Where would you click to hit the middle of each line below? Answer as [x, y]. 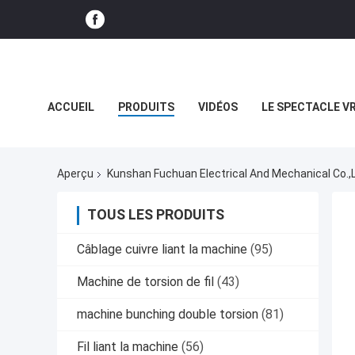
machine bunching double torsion [168, 315]
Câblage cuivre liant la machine [162, 250]
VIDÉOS [218, 107]
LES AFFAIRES [84, 143]
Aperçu [75, 174]
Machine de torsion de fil [145, 282]
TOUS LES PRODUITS [156, 215]
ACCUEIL [71, 107]
